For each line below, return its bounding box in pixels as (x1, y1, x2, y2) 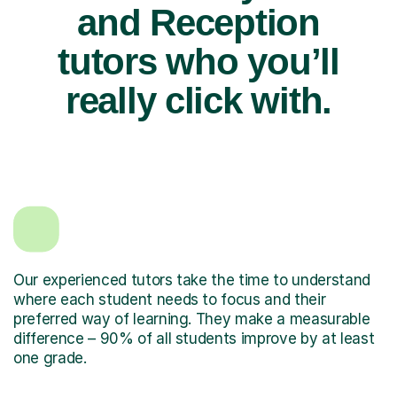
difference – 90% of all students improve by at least (13, 329, 375, 347)
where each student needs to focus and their (13, 290, 326, 308)
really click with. (65, 79, 332, 121)
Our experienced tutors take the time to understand (13, 270, 370, 289)
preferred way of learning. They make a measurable (13, 309, 370, 328)
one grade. (13, 348, 87, 367)
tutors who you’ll (58, 40, 339, 82)
